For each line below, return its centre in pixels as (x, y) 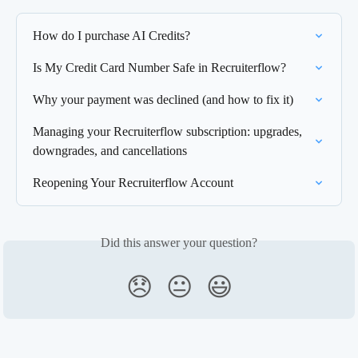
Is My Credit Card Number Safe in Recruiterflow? (159, 67)
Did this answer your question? (179, 242)
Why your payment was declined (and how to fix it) (163, 99)
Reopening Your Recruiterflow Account (133, 182)
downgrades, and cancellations (110, 150)
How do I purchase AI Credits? (111, 35)
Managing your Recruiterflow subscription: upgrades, (169, 131)
